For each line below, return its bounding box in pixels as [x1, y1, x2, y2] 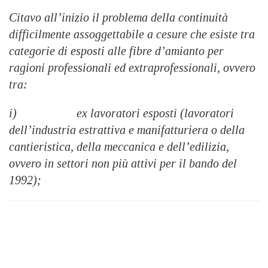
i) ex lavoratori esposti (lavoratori [9, 106, 234, 120]
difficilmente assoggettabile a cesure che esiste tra [9, 28, 255, 41]
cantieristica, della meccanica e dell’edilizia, [9, 140, 229, 154]
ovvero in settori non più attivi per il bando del [9, 157, 237, 170]
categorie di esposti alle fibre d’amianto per [9, 44, 224, 58]
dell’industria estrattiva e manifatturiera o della [9, 123, 245, 137]
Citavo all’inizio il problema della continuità [9, 11, 228, 25]
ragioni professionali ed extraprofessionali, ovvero [9, 61, 255, 75]
